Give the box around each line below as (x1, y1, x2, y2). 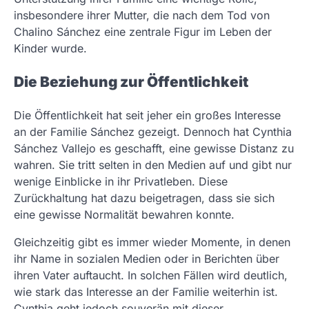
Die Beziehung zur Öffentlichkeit (14, 72, 248, 90)
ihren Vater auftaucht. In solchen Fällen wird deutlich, (14, 268, 288, 282)
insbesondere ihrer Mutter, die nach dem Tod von (14, 8, 270, 22)
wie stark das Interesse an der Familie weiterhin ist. (14, 284, 278, 299)
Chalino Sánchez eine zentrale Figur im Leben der (14, 24, 272, 39)
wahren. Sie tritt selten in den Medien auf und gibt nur (14, 157, 292, 172)
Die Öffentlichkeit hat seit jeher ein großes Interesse (14, 108, 281, 122)
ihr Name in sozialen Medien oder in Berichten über (14, 251, 279, 266)
